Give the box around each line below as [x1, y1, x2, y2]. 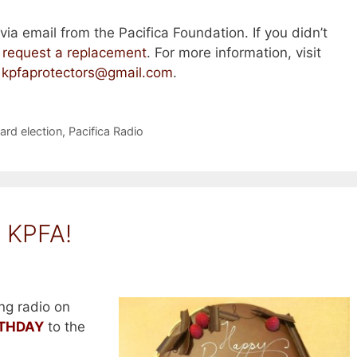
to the [44, 319, 85, 335]
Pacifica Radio [68, 124, 143, 139]
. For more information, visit [147, 45, 321, 61]
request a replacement [2, 45, 147, 61]
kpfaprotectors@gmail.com [2, 65, 173, 81]
